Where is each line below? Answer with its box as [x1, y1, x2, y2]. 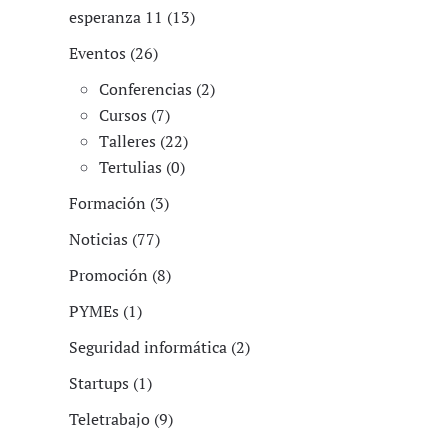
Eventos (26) [69, 42, 159, 65]
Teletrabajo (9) [69, 408, 174, 431]
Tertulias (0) [99, 156, 186, 179]
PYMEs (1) [69, 300, 143, 323]
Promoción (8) [69, 264, 172, 287]
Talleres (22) [99, 130, 189, 153]
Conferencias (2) [99, 78, 216, 101]
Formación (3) [69, 192, 170, 215]
